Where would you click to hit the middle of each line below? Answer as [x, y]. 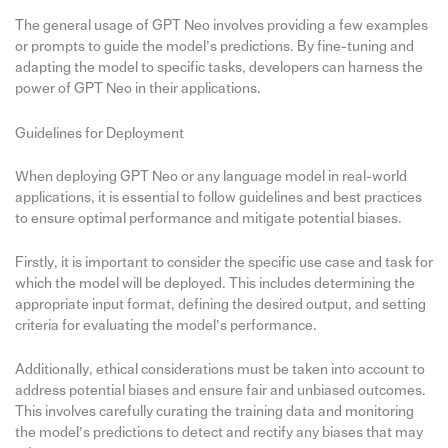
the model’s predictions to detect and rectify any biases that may [218, 433]
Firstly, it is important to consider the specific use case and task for [223, 262]
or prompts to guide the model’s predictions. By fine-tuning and [214, 47]
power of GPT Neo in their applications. [137, 89]
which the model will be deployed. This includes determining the [214, 283]
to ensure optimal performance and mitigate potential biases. [208, 218]
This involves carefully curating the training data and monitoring [214, 412]
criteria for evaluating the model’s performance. [165, 325]
